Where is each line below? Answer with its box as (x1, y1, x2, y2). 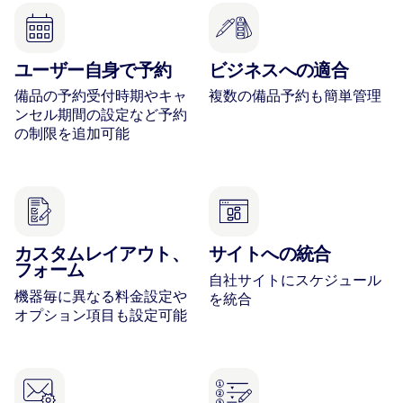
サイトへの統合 (209, 244, 331, 264)
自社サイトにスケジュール (209, 269, 381, 290)
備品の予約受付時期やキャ (14, 85, 187, 106)
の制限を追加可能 (14, 123, 130, 144)
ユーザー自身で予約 (14, 59, 172, 80)
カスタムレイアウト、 (14, 244, 189, 264)
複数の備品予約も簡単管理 (209, 85, 381, 106)
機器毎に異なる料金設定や (14, 285, 187, 306)
